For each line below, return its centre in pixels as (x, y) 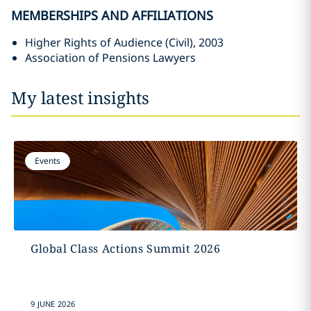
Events (47, 161)
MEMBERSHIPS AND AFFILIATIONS (112, 15)
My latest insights (80, 98)
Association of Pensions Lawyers (110, 58)
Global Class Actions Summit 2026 (125, 249)
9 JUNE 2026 (53, 304)
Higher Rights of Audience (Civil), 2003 (124, 42)
